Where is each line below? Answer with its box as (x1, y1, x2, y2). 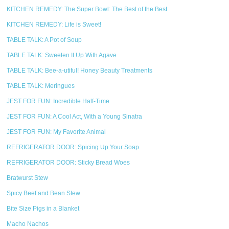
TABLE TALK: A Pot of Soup (7, 36, 82, 43)
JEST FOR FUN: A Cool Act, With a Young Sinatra (7, 113, 143, 120)
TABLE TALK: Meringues (7, 82, 75, 89)
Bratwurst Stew (7, 174, 49, 181)
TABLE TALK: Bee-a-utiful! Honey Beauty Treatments (7, 67, 153, 74)
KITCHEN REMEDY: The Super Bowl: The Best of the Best (7, 6, 168, 13)
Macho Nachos (7, 220, 49, 227)
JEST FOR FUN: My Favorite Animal (7, 128, 106, 135)
